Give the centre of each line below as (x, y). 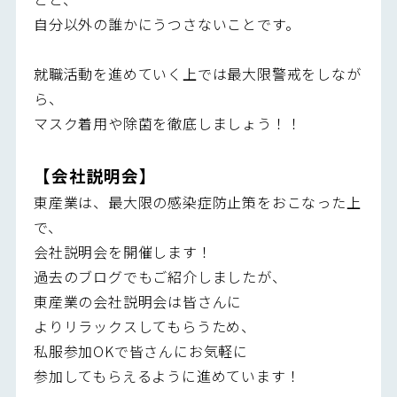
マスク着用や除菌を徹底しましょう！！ (167, 123)
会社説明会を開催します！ (123, 251)
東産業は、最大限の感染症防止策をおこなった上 (197, 202)
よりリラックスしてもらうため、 (144, 326)
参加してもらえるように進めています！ (167, 375)
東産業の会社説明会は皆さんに (138, 301)
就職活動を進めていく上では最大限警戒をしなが (197, 73)
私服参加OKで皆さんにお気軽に (140, 350)
